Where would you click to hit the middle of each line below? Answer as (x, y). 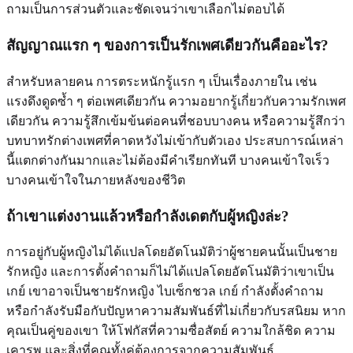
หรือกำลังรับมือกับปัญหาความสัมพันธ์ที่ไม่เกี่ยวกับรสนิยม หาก (176, 311)
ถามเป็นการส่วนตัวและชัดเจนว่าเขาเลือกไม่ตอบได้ (145, 9)
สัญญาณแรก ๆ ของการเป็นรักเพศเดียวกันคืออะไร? (167, 46)
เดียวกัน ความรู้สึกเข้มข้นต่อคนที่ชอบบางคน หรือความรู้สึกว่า (176, 121)
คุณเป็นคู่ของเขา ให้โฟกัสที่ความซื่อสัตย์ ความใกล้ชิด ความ (171, 331)
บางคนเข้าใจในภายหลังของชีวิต (96, 180)
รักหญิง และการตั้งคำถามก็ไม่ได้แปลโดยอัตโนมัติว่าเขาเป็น (170, 272)
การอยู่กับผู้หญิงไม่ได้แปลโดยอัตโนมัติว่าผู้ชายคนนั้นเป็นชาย (172, 252)
